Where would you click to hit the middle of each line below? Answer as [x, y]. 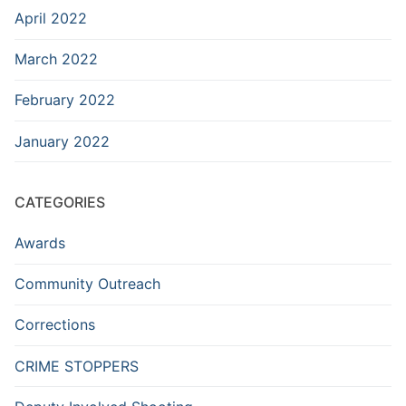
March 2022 [56, 59]
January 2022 [62, 141]
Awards [40, 243]
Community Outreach [87, 284]
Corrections [55, 325]
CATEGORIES [60, 203]
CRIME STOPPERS [77, 366]
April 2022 [51, 18]
